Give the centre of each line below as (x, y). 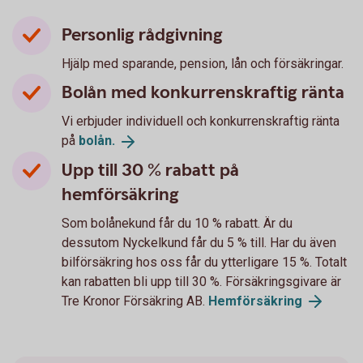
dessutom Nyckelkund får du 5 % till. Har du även (199, 242)
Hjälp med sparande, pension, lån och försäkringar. (203, 63)
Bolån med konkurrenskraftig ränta (203, 92)
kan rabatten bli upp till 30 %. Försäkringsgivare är (201, 281)
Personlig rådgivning (142, 35)
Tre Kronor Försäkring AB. (135, 301)
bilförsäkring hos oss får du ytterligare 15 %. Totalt (204, 262)
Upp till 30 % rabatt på (150, 170)
